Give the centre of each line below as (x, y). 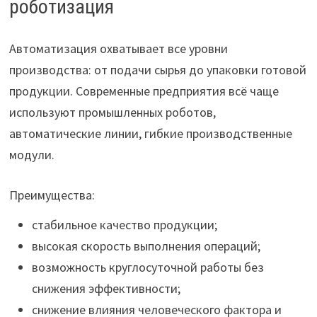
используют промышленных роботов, (112, 112)
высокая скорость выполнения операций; (146, 246)
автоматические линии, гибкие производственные (150, 133)
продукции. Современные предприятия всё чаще (144, 91)
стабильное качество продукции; (124, 225)
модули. (31, 155)
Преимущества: (52, 195)
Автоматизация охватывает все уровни (118, 48)
